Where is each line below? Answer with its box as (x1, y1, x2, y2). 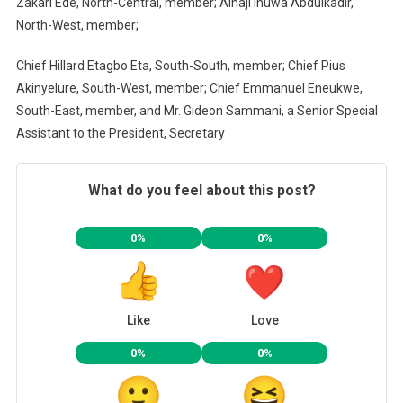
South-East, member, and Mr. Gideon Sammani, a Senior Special (15, 103, 378, 118)
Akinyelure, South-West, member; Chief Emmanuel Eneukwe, (15, 80, 363, 95)
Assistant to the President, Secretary (15, 125, 225, 140)
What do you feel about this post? (87, 181, 316, 199)
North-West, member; (15, 17, 139, 32)
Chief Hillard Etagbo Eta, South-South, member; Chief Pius (15, 58, 345, 73)
